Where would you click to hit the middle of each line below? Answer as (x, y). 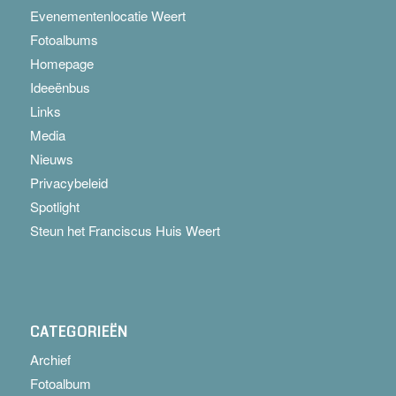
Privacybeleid (69, 183)
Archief (50, 359)
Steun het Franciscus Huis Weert (125, 231)
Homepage (61, 64)
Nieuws (51, 159)
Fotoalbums (64, 40)
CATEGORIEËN (79, 332)
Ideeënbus (60, 88)
